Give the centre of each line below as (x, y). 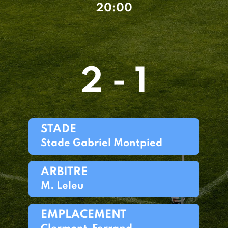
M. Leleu (62, 186)
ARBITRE (64, 172)
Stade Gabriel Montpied (102, 144)
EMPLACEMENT (83, 215)
